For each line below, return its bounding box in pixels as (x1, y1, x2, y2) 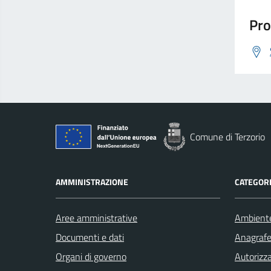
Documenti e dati (56, 230, 124, 244)
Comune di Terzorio (190, 129, 265, 144)
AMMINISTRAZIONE (56, 175, 128, 188)
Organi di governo (56, 249, 126, 264)
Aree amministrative (56, 211, 137, 225)
